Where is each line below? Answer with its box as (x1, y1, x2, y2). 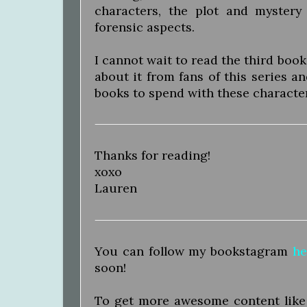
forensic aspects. (95, 19, 195, 35)
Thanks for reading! (95, 147, 210, 164)
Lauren (95, 180, 137, 197)
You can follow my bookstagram (95, 243, 293, 260)
